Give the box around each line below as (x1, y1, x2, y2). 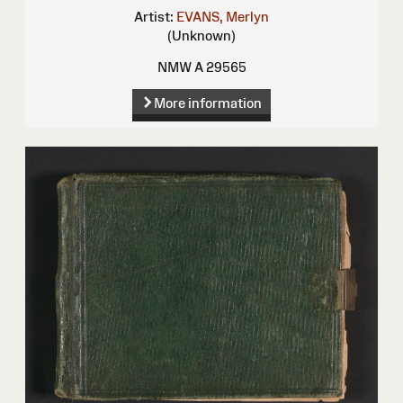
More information (153, 95, 262, 112)
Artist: (134, 8, 174, 24)
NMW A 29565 (157, 58, 246, 75)
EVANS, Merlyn (176, 8, 269, 24)
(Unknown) (167, 27, 236, 43)
